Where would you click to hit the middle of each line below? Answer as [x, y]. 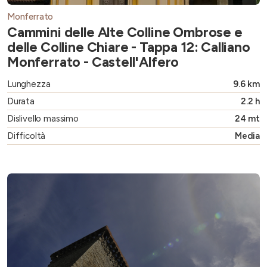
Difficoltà [27, 136]
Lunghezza [29, 84]
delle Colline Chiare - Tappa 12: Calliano [129, 47]
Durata [21, 102]
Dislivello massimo [43, 119]
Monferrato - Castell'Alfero [93, 62]
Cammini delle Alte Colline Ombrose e [125, 32]
